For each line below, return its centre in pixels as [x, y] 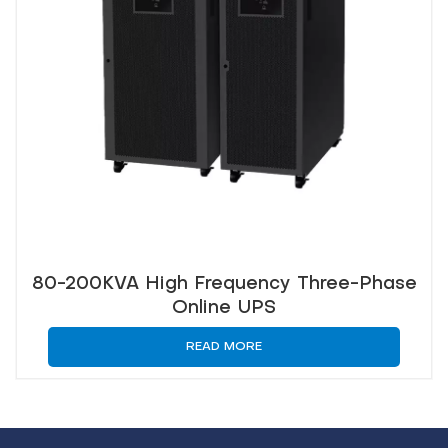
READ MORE [223, 346]
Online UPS [224, 308]
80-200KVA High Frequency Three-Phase [224, 284]
